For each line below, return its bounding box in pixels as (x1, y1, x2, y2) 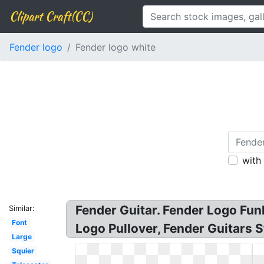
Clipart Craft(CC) (9, 8, 92, 25)
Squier (11, 246, 34, 255)
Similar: (9, 204, 35, 213)
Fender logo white (75, 41, 156, 53)
